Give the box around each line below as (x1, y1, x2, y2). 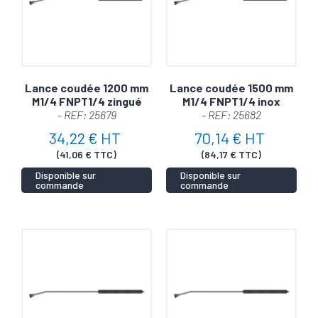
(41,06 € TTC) (57, 148, 116, 160)
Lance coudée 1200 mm (25, 80, 148, 94)
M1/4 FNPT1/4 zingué (31, 94, 142, 108)
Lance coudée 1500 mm (170, 80, 293, 94)
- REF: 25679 (57, 107, 116, 121)
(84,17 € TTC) (202, 148, 261, 160)
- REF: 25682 (202, 107, 261, 121)
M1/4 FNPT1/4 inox (182, 94, 280, 108)
